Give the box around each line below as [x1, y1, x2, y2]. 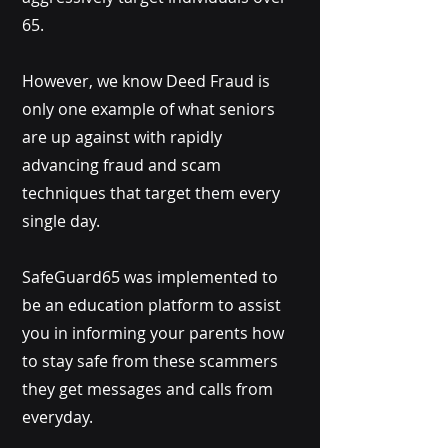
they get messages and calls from [22, 378, 273, 400]
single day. [22, 210, 100, 232]
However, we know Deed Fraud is [22, 70, 270, 92]
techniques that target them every [22, 182, 280, 204]
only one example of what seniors [22, 98, 275, 120]
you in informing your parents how [22, 322, 284, 344]
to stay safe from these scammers [22, 350, 278, 372]
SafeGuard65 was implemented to [22, 266, 278, 288]
